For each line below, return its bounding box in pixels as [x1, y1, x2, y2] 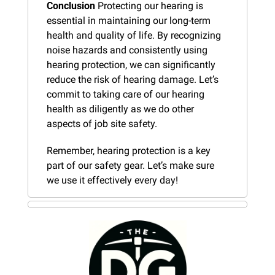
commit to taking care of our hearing [47, 88, 204, 100]
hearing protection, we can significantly [47, 58, 215, 71]
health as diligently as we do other [47, 103, 194, 115]
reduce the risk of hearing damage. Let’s [47, 73, 219, 85]
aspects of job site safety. [47, 117, 157, 130]
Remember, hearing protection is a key [47, 144, 211, 157]
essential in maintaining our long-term [47, 14, 211, 26]
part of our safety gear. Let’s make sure [47, 159, 214, 171]
